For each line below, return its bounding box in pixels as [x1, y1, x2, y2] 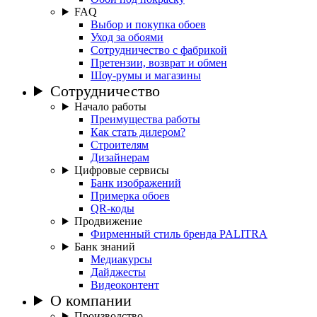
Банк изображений [91, 177, 181, 189]
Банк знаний [74, 241, 135, 253]
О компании [50, 292, 132, 309]
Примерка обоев [91, 190, 170, 202]
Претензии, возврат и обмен [91, 57, 227, 69]
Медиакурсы [91, 253, 152, 265]
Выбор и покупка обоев [91, 18, 206, 30]
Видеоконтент [91, 279, 159, 291]
